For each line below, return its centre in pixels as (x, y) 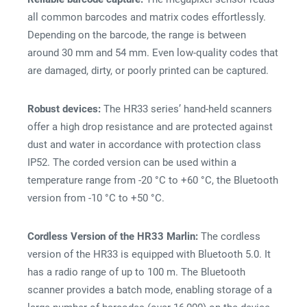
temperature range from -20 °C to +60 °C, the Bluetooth (153, 180)
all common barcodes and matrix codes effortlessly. (147, 17)
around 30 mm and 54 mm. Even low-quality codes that (153, 53)
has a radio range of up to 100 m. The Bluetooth (136, 272)
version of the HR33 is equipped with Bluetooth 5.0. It (149, 254)
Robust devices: (64, 109)
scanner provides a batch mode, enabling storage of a (150, 290)
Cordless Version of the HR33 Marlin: (113, 236)
